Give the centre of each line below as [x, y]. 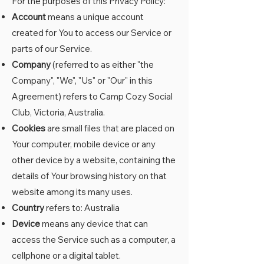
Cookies [29, 128]
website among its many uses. [72, 192]
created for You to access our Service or [92, 33]
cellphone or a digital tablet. [66, 255]
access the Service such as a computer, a [94, 240]
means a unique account [95, 17]
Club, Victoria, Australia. [58, 112]
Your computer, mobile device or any [84, 144]
